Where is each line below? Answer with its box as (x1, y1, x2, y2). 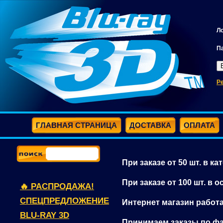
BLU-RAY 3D (20, 211, 69, 220)
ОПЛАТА (184, 121, 215, 129)
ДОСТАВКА (129, 121, 171, 129)
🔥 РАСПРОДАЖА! (20, 182, 94, 191)
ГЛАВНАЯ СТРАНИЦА (36, 121, 117, 129)
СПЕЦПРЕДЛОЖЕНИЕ (20, 196, 109, 206)
